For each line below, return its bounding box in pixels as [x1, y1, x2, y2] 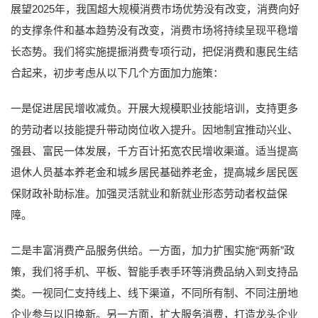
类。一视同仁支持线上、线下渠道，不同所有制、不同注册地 [11, 286, 298, 299]
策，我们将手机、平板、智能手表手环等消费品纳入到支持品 [11, 265, 298, 278]
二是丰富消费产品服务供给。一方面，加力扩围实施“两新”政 [11, 243, 295, 256]
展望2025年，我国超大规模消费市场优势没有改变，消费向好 [11, 2, 300, 15]
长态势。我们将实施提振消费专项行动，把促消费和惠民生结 [11, 45, 298, 57]
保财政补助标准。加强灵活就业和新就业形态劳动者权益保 [11, 187, 287, 199]
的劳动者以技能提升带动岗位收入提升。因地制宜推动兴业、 [11, 123, 298, 136]
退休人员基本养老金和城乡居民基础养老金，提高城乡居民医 [11, 165, 298, 178]
